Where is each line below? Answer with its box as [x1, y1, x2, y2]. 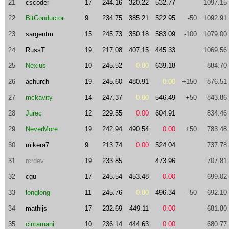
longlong [25, 189, 50, 196]
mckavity [25, 94, 53, 101]
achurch [25, 78, 49, 85]
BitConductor [25, 14, 64, 22]
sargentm [25, 30, 53, 38]
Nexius [25, 62, 46, 70]
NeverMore [25, 125, 58, 133]
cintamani [25, 220, 54, 228]
